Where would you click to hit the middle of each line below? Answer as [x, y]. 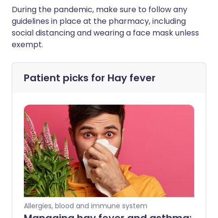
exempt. [27, 45]
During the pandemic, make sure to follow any [100, 10]
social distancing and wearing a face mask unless [105, 33]
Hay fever [132, 78]
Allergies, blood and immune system [86, 206]
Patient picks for [66, 78]
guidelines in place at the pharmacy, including [99, 21]
